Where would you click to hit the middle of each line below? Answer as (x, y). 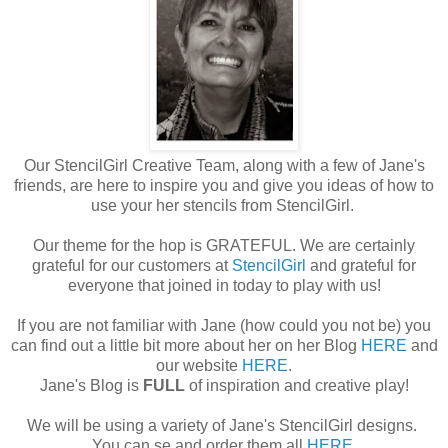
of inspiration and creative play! (296, 385)
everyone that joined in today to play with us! (224, 285)
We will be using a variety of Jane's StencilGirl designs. (224, 425)
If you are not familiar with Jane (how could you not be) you (224, 325)
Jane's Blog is (91, 385)
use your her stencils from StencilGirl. (224, 205)
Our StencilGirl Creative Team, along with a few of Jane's (224, 165)
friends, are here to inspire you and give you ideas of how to (224, 185)
